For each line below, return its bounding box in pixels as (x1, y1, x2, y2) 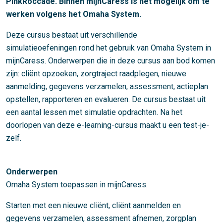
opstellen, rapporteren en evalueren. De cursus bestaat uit (6, 95, 206, 105)
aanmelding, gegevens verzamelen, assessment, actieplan (6, 82, 208, 92)
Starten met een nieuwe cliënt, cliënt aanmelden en (6, 201, 181, 211)
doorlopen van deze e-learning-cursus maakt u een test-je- (6, 120, 209, 130)
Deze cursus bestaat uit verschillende (6, 30, 137, 40)
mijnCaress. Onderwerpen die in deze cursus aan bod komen (6, 56, 215, 66)
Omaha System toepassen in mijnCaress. (6, 180, 148, 190)
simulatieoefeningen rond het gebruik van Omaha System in (6, 43, 211, 53)
